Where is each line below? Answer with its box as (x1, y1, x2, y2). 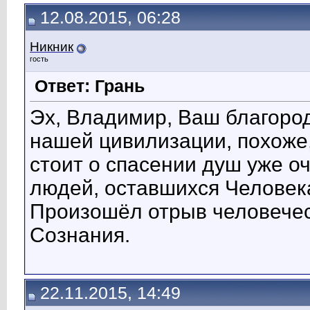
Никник (30, 39, 73, 54)
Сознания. (30, 224, 130, 247)
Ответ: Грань (35, 76, 145, 95)
